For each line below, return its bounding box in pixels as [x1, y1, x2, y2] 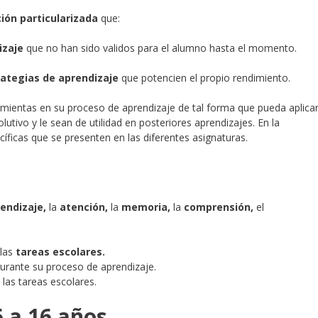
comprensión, [184, 200, 253, 214]
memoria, [121, 200, 173, 214]
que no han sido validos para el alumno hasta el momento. [23, 41, 297, 55]
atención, [60, 200, 108, 214]
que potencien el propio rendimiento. [119, 71, 290, 84]
